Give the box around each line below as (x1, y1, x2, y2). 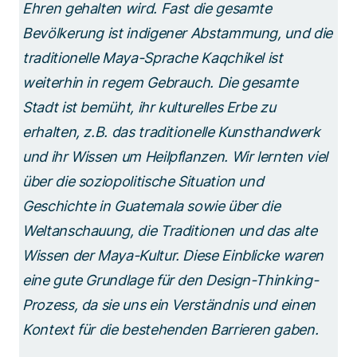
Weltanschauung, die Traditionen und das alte (22, 222, 317, 239)
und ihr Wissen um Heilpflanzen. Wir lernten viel (22, 147, 328, 165)
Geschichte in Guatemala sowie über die (22, 197, 280, 214)
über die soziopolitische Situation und (22, 172, 264, 190)
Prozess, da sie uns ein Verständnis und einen (22, 296, 316, 313)
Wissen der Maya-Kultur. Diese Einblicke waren (22, 246, 324, 264)
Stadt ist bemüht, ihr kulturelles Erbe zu (22, 98, 276, 116)
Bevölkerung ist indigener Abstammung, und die (22, 24, 332, 41)
